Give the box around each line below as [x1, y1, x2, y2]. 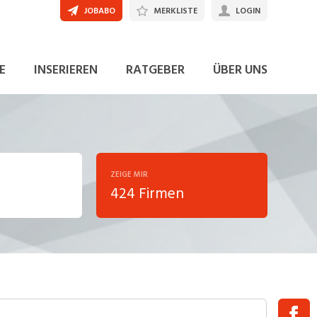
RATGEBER [125, 59, 185, 80]
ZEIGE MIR [110, 168, 148, 181]
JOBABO [83, 4, 115, 18]
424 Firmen [110, 182, 184, 206]
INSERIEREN [33, 59, 98, 80]
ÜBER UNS [212, 59, 267, 80]
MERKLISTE [153, 4, 197, 18]
